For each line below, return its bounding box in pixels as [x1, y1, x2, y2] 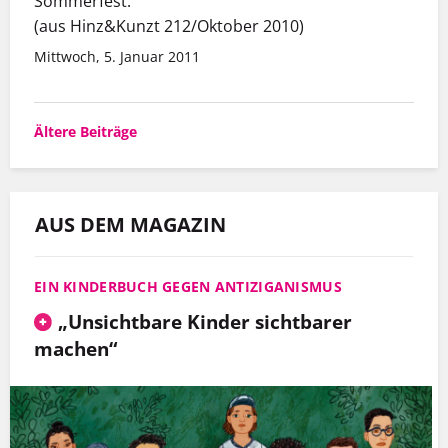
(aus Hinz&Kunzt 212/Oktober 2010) [34, 15, 304, 38]
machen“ [34, 334, 117, 362]
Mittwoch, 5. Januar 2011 [34, 47, 200, 67]
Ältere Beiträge [34, 122, 137, 142]
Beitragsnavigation [33, 102, 241, 134]
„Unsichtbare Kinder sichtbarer [57, 307, 352, 335]
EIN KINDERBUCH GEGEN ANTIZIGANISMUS [34, 276, 342, 296]
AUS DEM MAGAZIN [35, 210, 226, 238]
